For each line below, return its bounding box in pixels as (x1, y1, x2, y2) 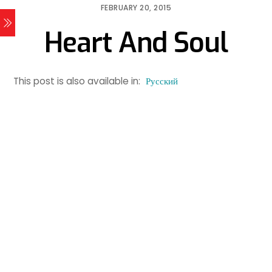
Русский (145, 75, 178, 88)
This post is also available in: (13, 75, 143, 88)
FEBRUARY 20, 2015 (100, 2, 172, 13)
